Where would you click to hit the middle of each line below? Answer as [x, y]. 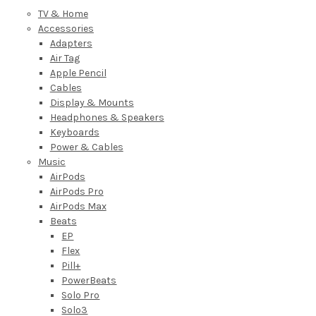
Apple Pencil [78, 73]
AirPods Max [78, 206]
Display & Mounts [92, 102]
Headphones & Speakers [107, 117]
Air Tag [65, 58]
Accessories [66, 28]
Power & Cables [86, 147]
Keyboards [74, 132]
